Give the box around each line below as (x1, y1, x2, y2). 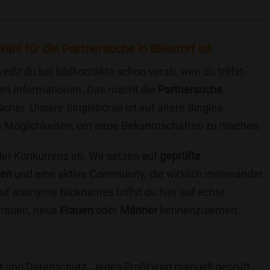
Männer (120, 204, 157, 216)
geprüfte (160, 149, 201, 162)
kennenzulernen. (157, 204, 240, 216)
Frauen (60, 204, 93, 216)
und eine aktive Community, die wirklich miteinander (12, 168, 263, 180)
